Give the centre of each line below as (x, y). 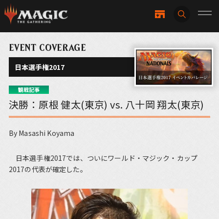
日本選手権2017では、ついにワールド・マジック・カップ (103, 158)
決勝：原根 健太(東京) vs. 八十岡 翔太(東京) (106, 105)
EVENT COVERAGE (47, 48)
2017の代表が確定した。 (48, 169)
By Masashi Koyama (42, 133)
